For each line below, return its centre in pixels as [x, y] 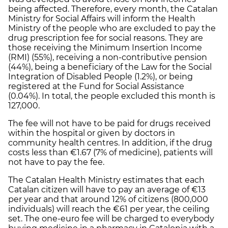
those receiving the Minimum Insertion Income [105, 47]
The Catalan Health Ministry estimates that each [106, 180]
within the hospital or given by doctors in [92, 133]
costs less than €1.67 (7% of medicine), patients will [110, 152]
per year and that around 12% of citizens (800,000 [108, 199]
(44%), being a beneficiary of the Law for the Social [110, 67]
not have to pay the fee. [56, 162]
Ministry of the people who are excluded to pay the [112, 28]
